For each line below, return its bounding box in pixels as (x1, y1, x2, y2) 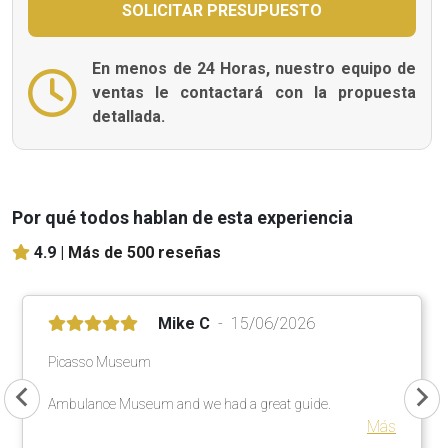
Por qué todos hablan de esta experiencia (12, 206, 353, 228)
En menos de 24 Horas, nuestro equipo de (92, 58, 416, 78)
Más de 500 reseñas (68, 242, 221, 262)
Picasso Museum (48, 353, 151, 370)
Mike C (158, 313, 210, 333)
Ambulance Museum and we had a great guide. (48, 395, 331, 412)
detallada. (92, 106, 165, 126)
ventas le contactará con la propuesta (92, 82, 416, 102)
